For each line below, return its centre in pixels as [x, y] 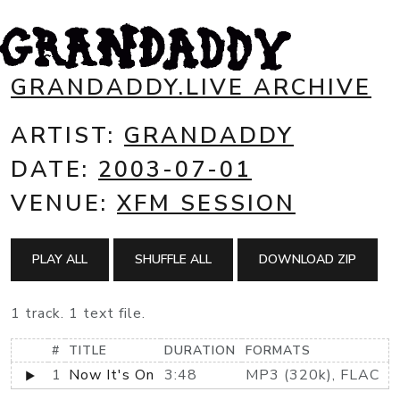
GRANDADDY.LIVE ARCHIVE [191, 87]
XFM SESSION [206, 203]
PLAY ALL [60, 259]
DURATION [200, 350]
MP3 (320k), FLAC [312, 375]
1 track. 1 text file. [78, 313]
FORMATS [278, 350]
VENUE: [64, 203]
